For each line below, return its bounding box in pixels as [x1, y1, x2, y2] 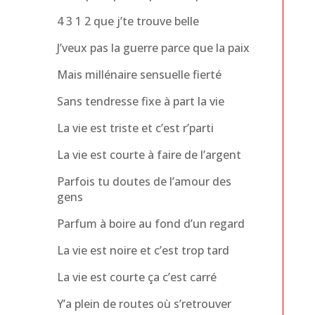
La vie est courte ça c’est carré [56, 269, 217, 285]
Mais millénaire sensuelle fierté [56, 66, 221, 82]
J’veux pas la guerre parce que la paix [56, 39, 250, 56]
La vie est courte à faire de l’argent [56, 146, 241, 162]
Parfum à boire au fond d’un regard [56, 215, 245, 231]
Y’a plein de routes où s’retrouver [56, 295, 231, 311]
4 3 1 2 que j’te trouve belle [56, 13, 199, 29]
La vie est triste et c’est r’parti [56, 120, 214, 136]
